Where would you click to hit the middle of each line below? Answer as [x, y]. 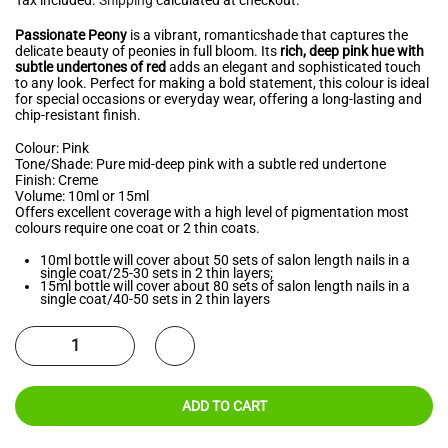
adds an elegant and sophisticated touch [293, 66]
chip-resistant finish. [78, 114]
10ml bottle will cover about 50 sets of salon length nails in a [225, 259]
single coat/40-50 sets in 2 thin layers [155, 298]
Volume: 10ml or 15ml [82, 196]
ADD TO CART [224, 405]
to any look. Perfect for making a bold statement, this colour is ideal [222, 82]
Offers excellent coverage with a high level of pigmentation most [212, 212]
